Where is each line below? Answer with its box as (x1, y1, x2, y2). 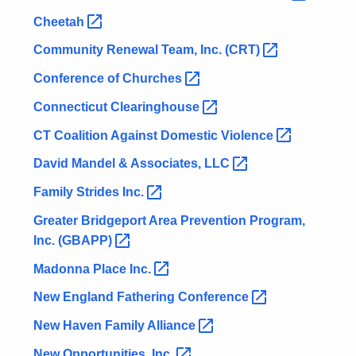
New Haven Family (33, 319, 147, 333)
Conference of (33, 72, 122, 86)
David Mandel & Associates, (33, 157, 204, 171)
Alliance (147, 319, 199, 333)
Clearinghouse (110, 99, 203, 114)
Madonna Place (33, 261, 130, 276)
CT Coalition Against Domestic (33, 128, 221, 142)
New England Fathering (33, 290, 178, 304)
